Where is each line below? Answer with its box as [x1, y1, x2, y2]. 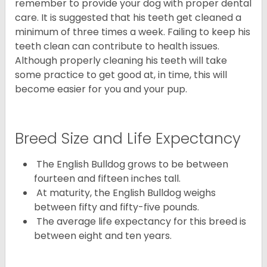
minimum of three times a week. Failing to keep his [15, 25, 250, 39]
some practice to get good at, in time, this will [15, 68, 227, 82]
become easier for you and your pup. [15, 82, 187, 97]
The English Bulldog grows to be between [34, 157, 228, 172]
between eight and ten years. [34, 229, 172, 243]
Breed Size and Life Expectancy [15, 128, 241, 150]
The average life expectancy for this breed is [34, 215, 246, 229]
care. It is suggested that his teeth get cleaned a [15, 11, 241, 25]
